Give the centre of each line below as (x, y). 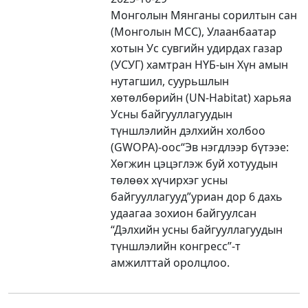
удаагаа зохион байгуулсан (184, 213)
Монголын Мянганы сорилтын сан (204, 15)
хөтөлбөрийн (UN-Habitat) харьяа (201, 97)
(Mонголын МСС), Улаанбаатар (194, 31)
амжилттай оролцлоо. (170, 262)
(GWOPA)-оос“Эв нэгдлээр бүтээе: (200, 147)
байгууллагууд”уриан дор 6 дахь (197, 196)
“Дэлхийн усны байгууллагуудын (197, 229)
